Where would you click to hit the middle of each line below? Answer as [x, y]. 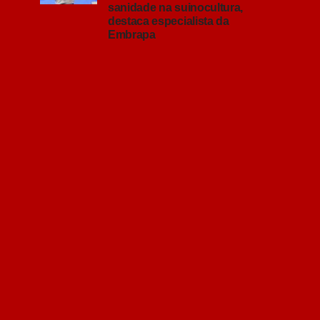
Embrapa [133, 35]
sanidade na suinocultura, [175, 7]
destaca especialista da [169, 21]
